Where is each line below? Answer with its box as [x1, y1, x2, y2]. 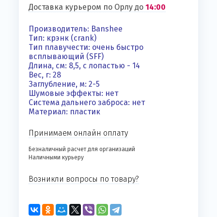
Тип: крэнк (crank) [29, 33, 96, 43]
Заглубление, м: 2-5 [29, 79, 100, 89]
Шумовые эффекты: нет [29, 89, 118, 98]
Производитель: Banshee [29, 24, 123, 34]
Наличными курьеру [29, 154, 84, 161]
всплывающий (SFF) [29, 52, 104, 62]
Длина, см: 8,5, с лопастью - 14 [29, 61, 140, 71]
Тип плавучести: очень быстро [29, 43, 143, 52]
